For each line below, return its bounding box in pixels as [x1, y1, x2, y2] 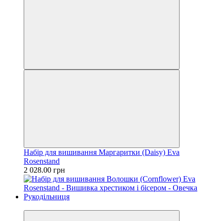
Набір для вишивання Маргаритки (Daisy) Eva [24, 147, 180, 156]
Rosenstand [24, 156, 60, 165]
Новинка [24, 201, 54, 210]
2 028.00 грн [24, 165, 65, 174]
